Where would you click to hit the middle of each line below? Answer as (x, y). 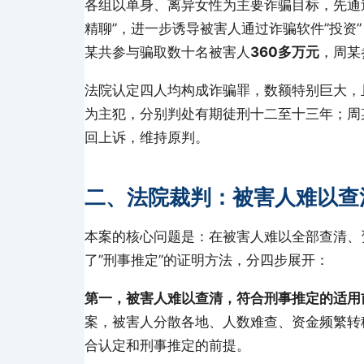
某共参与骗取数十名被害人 (167, 52)
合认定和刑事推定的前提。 (167, 345)
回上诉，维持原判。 (147, 137)
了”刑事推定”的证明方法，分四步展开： (207, 260)
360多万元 (285, 52)
